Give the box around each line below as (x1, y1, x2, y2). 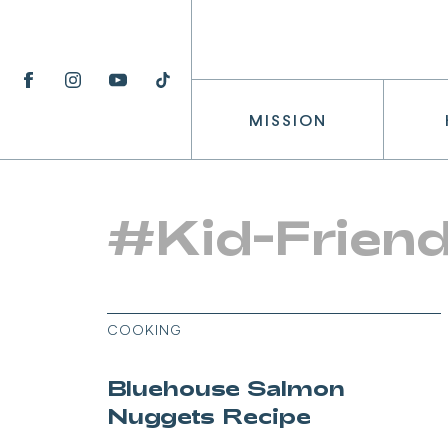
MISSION (248, 110, 327, 129)
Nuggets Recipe (107, 402, 311, 428)
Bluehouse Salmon (107, 374, 345, 400)
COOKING (107, 321, 182, 338)
